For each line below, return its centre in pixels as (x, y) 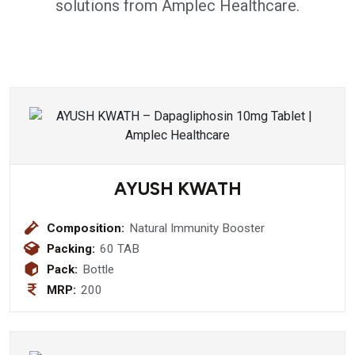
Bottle (99, 269)
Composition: (86, 228)
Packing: (71, 249)
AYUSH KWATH (177, 189)
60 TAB (120, 249)
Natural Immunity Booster (197, 228)
